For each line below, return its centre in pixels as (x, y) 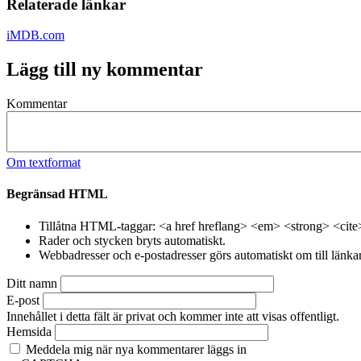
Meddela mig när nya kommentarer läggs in (136, 349)
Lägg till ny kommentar (105, 70)
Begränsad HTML (57, 194)
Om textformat (44, 163)
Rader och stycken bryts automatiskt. (132, 240)
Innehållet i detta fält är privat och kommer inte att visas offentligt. (173, 316)
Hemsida (29, 331)
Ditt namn (32, 283)
